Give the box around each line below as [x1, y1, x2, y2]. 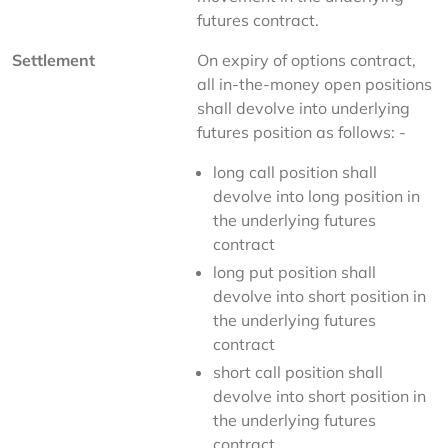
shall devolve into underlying [197, 98, 414, 118]
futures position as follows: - [197, 122, 406, 142]
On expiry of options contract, [197, 50, 420, 70]
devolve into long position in [213, 186, 420, 206]
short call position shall [213, 362, 383, 382]
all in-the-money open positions [197, 74, 436, 94]
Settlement [12, 50, 95, 70]
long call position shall [213, 162, 377, 182]
